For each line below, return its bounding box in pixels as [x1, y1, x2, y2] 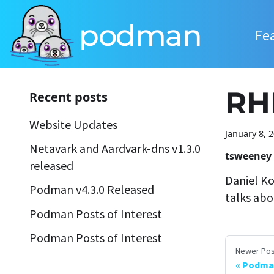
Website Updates [29, 117, 117, 132]
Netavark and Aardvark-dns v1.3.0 [29, 141, 201, 157]
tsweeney [225, 149, 272, 163]
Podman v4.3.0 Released [29, 182, 154, 198]
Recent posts [29, 89, 108, 105]
